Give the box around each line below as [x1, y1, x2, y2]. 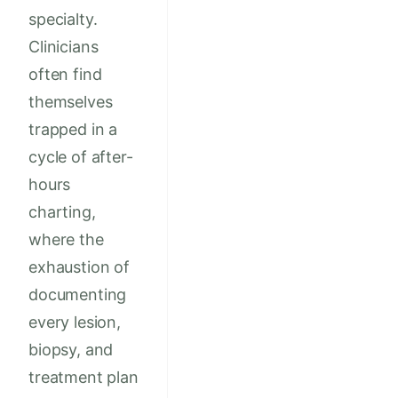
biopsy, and [28, 340, 114, 360]
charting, [28, 203, 96, 222]
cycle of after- [28, 147, 133, 167]
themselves [28, 92, 113, 112]
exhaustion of [28, 258, 130, 277]
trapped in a [28, 120, 118, 139]
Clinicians [28, 37, 99, 57]
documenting [28, 285, 127, 305]
